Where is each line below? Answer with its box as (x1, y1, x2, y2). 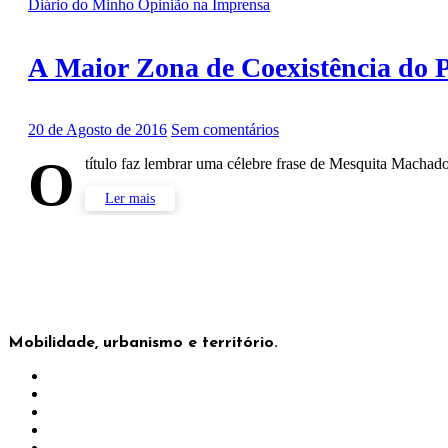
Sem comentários (171, 120, 279, 138)
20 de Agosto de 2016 (28, 120, 167, 138)
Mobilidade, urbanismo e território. (8, 334, 278, 351)
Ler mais (105, 190, 155, 206)
